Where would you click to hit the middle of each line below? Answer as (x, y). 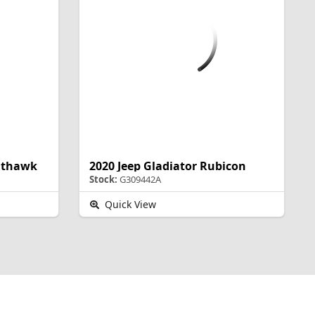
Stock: (103, 180)
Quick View (129, 205)
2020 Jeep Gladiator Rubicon (167, 166)
